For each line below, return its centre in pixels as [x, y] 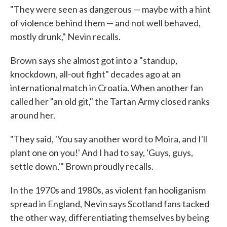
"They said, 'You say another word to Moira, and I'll [109, 139]
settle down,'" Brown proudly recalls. [82, 166]
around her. [33, 115]
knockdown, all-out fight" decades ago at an [96, 74]
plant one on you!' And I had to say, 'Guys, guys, [102, 153]
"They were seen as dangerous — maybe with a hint [110, 9]
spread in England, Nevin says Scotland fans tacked [110, 204]
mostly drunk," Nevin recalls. [65, 36]
